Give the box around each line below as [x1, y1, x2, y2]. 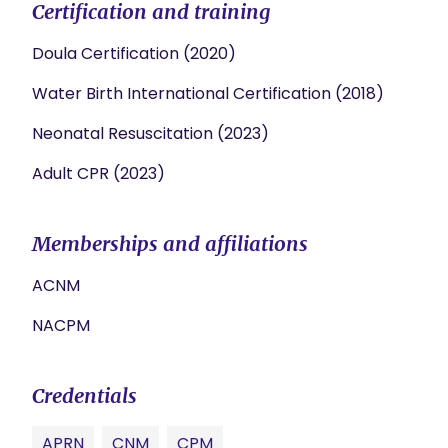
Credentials [32, 383, 137, 408]
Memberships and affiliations [32, 231, 308, 256]
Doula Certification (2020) [32, 42, 236, 65]
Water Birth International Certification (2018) [32, 82, 384, 105]
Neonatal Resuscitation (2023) [32, 122, 269, 145]
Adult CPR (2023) [32, 162, 165, 185]
